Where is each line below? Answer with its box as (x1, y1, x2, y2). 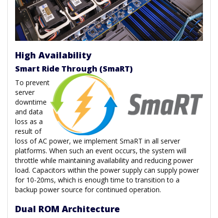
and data (15, 107, 43, 116)
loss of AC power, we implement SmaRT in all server (15, 136, 180, 145)
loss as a (15, 116, 43, 126)
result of (15, 126, 41, 136)
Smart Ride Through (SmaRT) (15, 63, 141, 74)
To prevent (15, 77, 50, 87)
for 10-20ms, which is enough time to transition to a (15, 175, 180, 184)
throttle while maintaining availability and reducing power (15, 155, 193, 165)
